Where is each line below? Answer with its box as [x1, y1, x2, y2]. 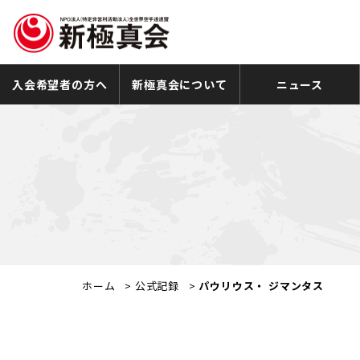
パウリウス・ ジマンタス [198, 278, 325, 293]
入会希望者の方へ [11, 76, 108, 92]
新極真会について [132, 76, 227, 92]
